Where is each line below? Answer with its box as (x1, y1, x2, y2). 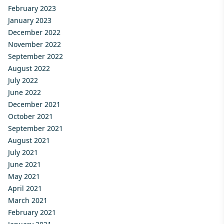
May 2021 (8, 171, 40, 181)
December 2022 (8, 27, 60, 37)
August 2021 (8, 135, 50, 145)
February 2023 (8, 3, 56, 13)
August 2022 (8, 63, 50, 73)
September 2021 (8, 123, 63, 133)
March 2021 (8, 195, 47, 205)
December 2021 (8, 99, 60, 109)
